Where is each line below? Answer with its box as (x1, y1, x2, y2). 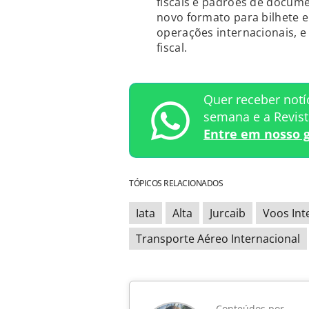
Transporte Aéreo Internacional (136, 231, 300, 247)
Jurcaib (210, 206, 246, 221)
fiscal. (157, 40, 188, 56)
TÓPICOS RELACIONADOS (129, 177, 223, 190)
